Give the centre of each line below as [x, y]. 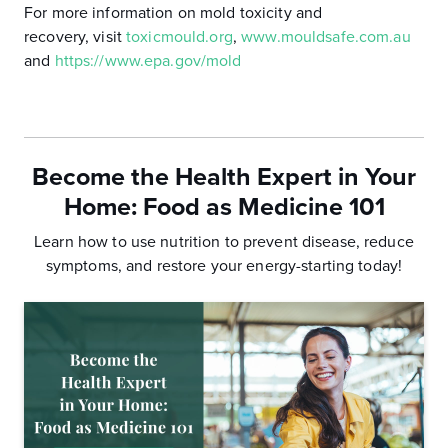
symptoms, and [101, 266]
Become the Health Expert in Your [224, 177]
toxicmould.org [179, 37]
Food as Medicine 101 [263, 207]
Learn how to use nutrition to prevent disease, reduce [224, 242]
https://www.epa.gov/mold [148, 61]
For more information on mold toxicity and [173, 13]
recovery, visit [75, 37]
